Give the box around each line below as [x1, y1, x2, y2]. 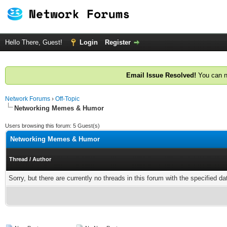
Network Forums [5, 95, 50, 102]
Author [32, 156, 51, 162]
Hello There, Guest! [5, 39, 64, 46]
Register [105, 39, 131, 46]
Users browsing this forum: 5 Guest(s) [5, 123, 100, 129]
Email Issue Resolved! [126, 71, 196, 79]
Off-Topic [55, 95, 80, 102]
